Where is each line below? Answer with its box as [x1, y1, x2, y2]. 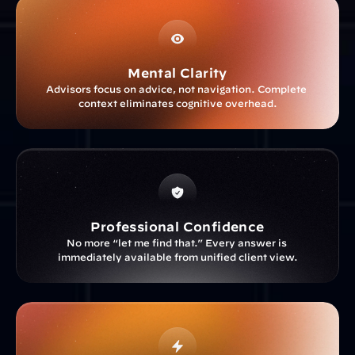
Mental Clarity [128, 66, 227, 80]
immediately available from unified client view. [57, 251, 298, 262]
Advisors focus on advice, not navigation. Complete [46, 83, 307, 94]
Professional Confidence [90, 219, 265, 234]
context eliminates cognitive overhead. [78, 97, 277, 109]
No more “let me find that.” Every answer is [66, 237, 287, 248]
